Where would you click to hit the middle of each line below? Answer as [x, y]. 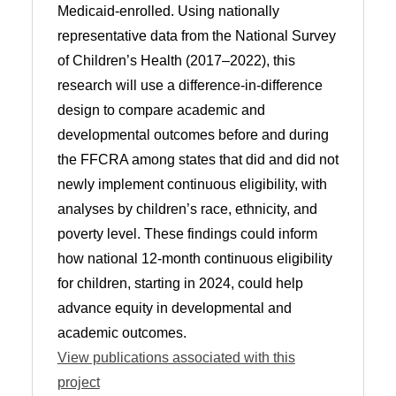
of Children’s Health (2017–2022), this [176, 60]
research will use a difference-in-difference [190, 85]
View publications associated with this [176, 357]
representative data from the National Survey [196, 35]
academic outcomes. [122, 332]
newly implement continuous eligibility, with [192, 184]
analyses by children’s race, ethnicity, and [187, 209]
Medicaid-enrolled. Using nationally [168, 11]
